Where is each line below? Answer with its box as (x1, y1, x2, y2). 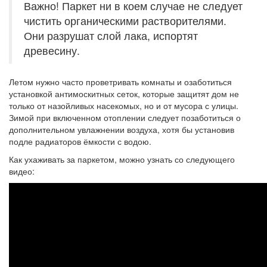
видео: (9, 165, 35, 177)
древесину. (24, 43, 80, 58)
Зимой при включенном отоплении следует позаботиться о (9, 111, 241, 123)
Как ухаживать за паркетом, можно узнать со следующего (9, 153, 235, 165)
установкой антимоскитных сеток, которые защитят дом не (9, 88, 239, 100)
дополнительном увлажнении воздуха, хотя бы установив (9, 123, 234, 135)
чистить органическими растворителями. (24, 13, 226, 28)
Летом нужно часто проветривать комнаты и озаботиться (9, 76, 232, 88)
